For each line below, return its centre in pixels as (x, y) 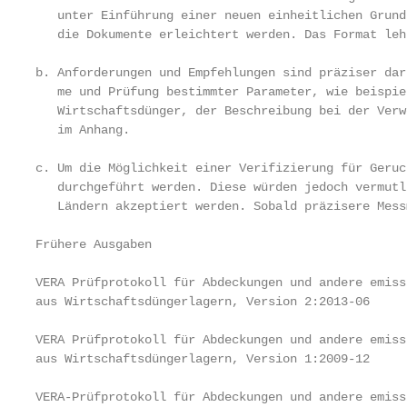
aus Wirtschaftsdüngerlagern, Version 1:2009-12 (203, 359)
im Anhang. (83, 130)
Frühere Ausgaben (94, 244)
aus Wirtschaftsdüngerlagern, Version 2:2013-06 (203, 302)
